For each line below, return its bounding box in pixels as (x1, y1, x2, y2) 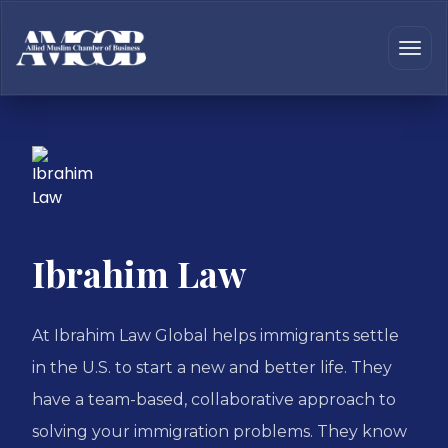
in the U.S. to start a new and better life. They (32, 358, 392, 377)
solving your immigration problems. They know (32, 422, 407, 441)
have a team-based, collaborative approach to (32, 390, 396, 409)
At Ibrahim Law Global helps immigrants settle (32, 326, 399, 345)
